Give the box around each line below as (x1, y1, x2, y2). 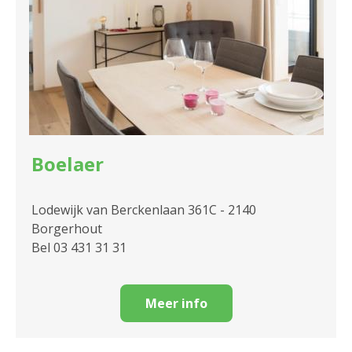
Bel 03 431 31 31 (31, 239, 126, 257)
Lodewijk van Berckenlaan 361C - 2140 (31, 201, 256, 219)
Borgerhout (31, 220, 102, 238)
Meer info (145, 295, 207, 313)
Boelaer (31, 151, 104, 178)
